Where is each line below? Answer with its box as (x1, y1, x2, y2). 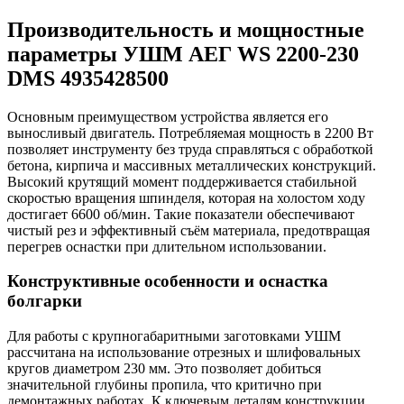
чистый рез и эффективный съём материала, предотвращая (7, 222, 370, 238)
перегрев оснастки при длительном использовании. (7, 238, 326, 254)
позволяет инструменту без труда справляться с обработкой (7, 141, 373, 157)
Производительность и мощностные (7, 17, 364, 41)
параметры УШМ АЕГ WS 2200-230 (7, 41, 359, 66)
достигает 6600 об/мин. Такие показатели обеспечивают (7, 206, 354, 222)
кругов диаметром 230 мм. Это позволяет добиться (7, 360, 321, 376)
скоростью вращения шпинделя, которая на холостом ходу (7, 189, 365, 206)
